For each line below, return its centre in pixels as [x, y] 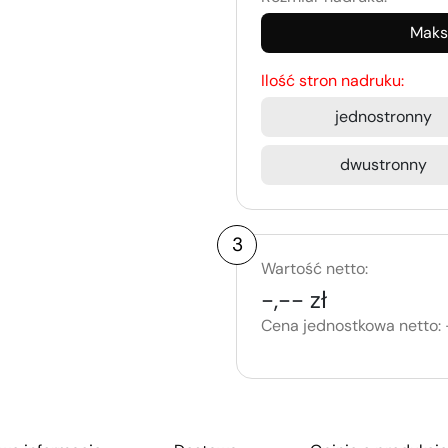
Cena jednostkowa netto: [351, 326]
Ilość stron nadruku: [332, 81]
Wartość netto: [314, 269]
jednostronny [383, 117]
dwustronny [383, 165]
